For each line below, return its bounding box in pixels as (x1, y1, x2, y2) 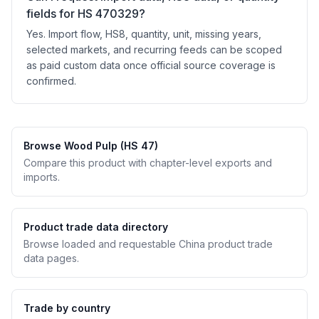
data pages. (23, 252, 79, 264)
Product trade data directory (23, 221, 168, 233)
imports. (23, 171, 60, 183)
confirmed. (26, 75, 76, 87)
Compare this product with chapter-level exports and (23, 157, 272, 169)
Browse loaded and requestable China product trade (23, 238, 273, 250)
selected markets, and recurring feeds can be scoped (26, 43, 282, 56)
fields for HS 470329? (26, 6, 145, 21)
